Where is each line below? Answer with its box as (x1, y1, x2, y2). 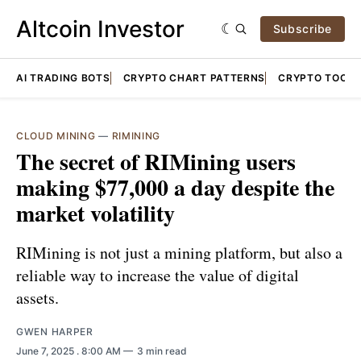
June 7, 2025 (16, 344, 77, 357)
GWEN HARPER (16, 325, 93, 338)
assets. (16, 286, 59, 309)
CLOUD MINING (16, 130, 96, 142)
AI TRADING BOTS (16, 72, 110, 84)
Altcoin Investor (16, 15, 185, 43)
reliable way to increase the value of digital (16, 263, 299, 286)
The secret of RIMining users (16, 145, 296, 178)
